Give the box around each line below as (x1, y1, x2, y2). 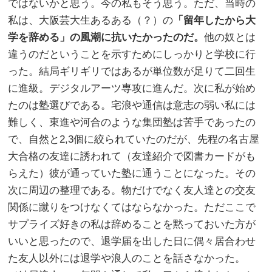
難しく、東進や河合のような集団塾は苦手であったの (8, 116, 256, 128)
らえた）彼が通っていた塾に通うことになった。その (8, 167, 256, 179)
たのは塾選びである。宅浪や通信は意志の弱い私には (8, 99, 256, 111)
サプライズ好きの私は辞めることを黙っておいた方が (8, 218, 256, 230)
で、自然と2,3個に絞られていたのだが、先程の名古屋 (8, 133, 260, 145)
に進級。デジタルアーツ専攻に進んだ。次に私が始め (8, 82, 256, 94)
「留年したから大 (173, 14, 256, 26)
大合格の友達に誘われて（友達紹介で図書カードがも (8, 150, 256, 162)
